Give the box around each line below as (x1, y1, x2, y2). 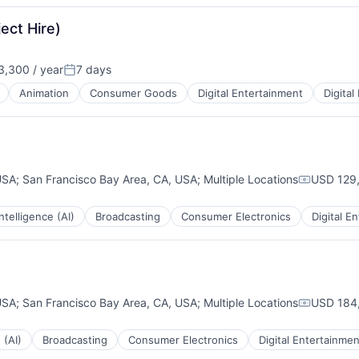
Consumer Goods (90, 87, 177, 99)
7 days (76, 63, 111, 76)
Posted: (63, 68, 108, 84)
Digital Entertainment (198, 87, 303, 99)
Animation (19, 87, 69, 99)
